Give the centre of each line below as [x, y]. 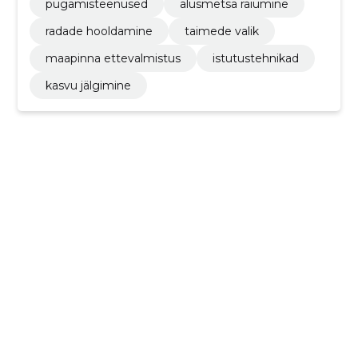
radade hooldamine [99, 31]
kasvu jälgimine [88, 85]
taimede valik [221, 31]
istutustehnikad [255, 58]
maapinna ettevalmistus [113, 58]
